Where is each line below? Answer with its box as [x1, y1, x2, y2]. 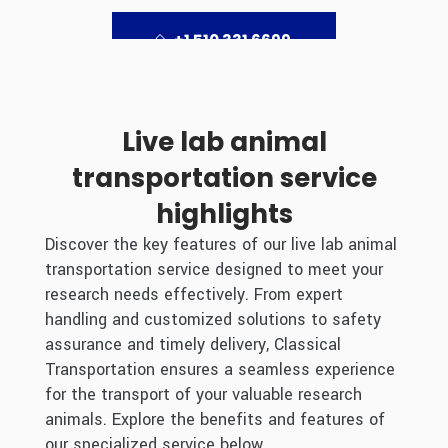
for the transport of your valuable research [44, 382, 362, 406]
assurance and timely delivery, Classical [44, 332, 341, 356]
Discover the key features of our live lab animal [44, 232, 397, 256]
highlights [155, 195, 293, 232]
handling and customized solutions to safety [44, 307, 381, 331]
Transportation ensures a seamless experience [44, 357, 395, 381]
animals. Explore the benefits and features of [44, 407, 385, 431]
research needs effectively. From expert [44, 282, 343, 306]
